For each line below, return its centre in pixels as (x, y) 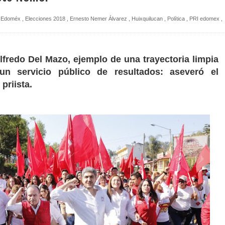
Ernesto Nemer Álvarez (98, 18)
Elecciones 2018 (45, 18)
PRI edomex (204, 18)
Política (176, 18)
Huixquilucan (147, 18)
